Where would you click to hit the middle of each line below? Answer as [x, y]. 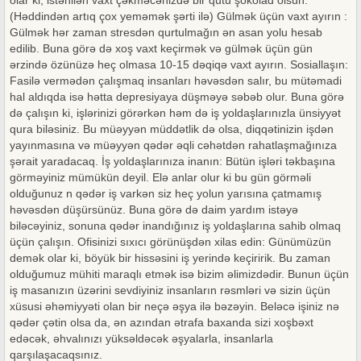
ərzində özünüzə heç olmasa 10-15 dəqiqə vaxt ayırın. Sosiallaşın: [179, 64]
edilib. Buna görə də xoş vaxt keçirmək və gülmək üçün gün [161, 48]
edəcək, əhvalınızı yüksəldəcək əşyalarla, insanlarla [141, 338]
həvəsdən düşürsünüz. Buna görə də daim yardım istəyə [154, 210]
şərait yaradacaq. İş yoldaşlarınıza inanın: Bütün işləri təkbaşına [172, 161]
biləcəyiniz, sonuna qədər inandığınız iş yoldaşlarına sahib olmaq [175, 226]
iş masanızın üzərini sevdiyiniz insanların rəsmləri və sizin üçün [170, 290]
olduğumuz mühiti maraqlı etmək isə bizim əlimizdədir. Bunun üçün [179, 274]
